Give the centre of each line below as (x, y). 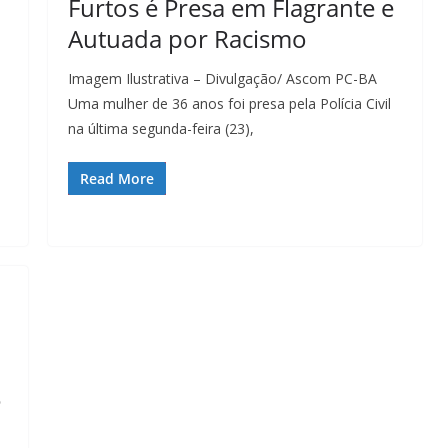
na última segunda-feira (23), (161, 128)
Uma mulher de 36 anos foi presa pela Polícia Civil (229, 103)
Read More (117, 178)
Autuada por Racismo (187, 38)
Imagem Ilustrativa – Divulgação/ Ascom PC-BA (222, 78)
